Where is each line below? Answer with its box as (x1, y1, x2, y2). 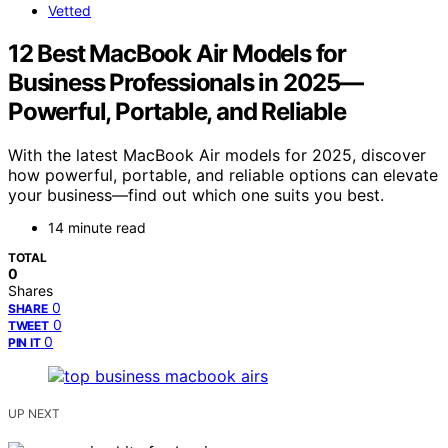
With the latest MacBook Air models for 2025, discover (8, 145, 426, 166)
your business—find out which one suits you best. (8, 185, 384, 206)
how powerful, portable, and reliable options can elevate (8, 165, 438, 186)
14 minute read (48, 219, 146, 237)
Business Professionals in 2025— (8, 67, 363, 97)
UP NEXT (8, 406, 60, 422)
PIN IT (8, 335, 41, 351)
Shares (8, 282, 53, 300)
